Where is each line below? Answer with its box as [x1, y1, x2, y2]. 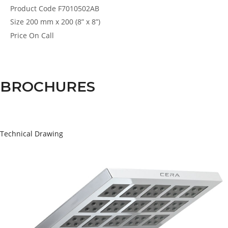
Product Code [10, 3, 58, 13]
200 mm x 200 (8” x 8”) [26, 17, 100, 27]
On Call [29, 31, 54, 41]
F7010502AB [58, 3, 99, 13]
